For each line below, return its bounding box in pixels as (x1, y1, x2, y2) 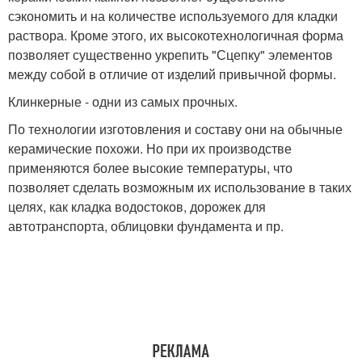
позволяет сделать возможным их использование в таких (8, 178, 351, 197)
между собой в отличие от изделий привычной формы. (8, 65, 336, 84)
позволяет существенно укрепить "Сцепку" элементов (8, 45, 333, 65)
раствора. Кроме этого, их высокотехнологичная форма (8, 26, 343, 45)
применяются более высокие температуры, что (8, 158, 293, 178)
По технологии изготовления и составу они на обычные (8, 120, 343, 139)
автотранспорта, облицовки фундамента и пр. (8, 217, 284, 236)
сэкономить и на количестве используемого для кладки (8, 6, 338, 26)
